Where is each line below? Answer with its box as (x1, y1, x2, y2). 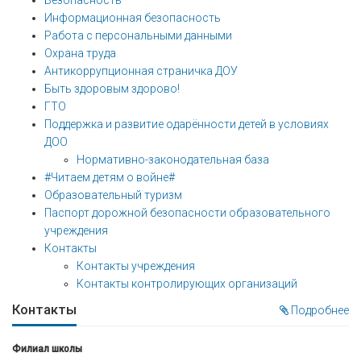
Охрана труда (44, 47, 116, 60)
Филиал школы (12, 343, 82, 355)
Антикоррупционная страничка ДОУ (44, 64, 238, 77)
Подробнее (288, 304, 349, 317)
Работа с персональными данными (44, 29, 232, 42)
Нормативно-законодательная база (77, 153, 269, 166)
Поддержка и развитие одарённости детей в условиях (44, 118, 329, 131)
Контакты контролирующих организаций (77, 277, 297, 290)
